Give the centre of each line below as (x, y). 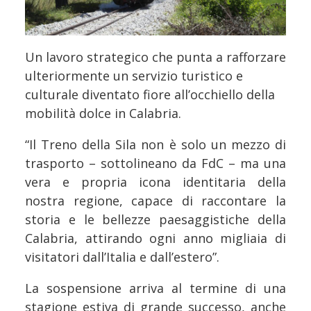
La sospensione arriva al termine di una (155, 288)
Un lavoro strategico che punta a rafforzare (155, 57)
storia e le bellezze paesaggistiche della (155, 220)
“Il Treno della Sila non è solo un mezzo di (155, 145)
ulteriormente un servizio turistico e (134, 76)
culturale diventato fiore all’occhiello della (150, 95)
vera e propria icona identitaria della (155, 182)
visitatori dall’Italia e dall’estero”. (122, 257)
